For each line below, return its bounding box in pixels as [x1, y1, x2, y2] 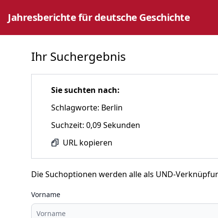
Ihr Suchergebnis [31, 48, 126, 64]
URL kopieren [63, 137, 112, 148]
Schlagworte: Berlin [51, 102, 123, 113]
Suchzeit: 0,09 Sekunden [51, 120, 140, 130]
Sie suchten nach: [51, 85, 120, 95]
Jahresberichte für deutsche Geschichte [8, 11, 190, 24]
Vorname [31, 190, 60, 199]
